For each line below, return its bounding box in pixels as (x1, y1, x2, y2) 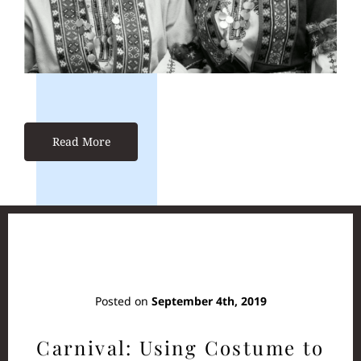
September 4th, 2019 (151, 293, 267, 309)
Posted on (94, 293, 151, 309)
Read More (52, 133, 110, 149)
